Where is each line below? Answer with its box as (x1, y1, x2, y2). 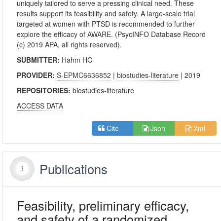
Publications (39, 160, 108, 178)
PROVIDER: (17, 70, 57, 80)
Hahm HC (62, 55, 93, 65)
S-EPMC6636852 (57, 70, 111, 80)
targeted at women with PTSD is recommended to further (17, 19, 195, 29)
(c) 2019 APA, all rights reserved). (17, 39, 122, 49)
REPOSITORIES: (17, 85, 73, 95)
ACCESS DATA (17, 101, 64, 110)
